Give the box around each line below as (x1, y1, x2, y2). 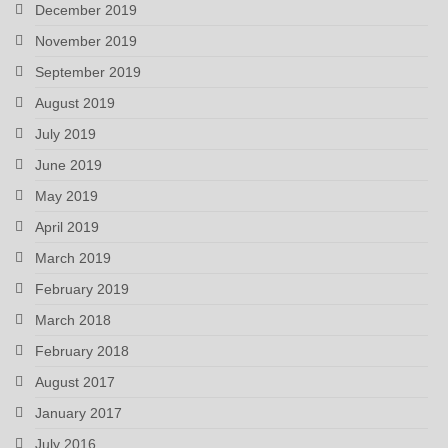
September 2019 (35, 63, 141, 80)
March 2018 (35, 311, 111, 328)
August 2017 (35, 373, 115, 390)
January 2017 (35, 404, 122, 421)
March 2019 (35, 249, 111, 266)
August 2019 (35, 94, 115, 111)
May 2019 (35, 187, 98, 204)
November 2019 (35, 32, 137, 49)
